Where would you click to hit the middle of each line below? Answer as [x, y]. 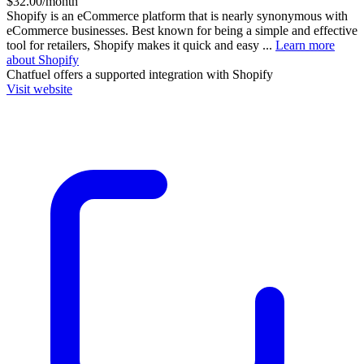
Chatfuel [28, 74]
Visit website [39, 89]
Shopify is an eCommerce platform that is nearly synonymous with [177, 15]
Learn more [305, 45]
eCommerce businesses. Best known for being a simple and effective [182, 30]
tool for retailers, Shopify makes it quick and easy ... [141, 45]
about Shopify [43, 59]
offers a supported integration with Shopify [162, 74]
